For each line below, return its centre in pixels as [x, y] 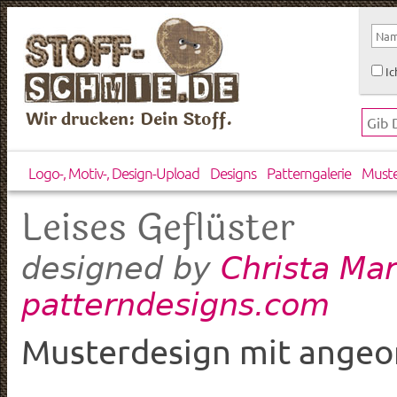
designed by [121, 268]
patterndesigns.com [175, 304]
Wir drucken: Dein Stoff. [130, 120]
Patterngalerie [308, 173]
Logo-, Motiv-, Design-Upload [113, 173]
